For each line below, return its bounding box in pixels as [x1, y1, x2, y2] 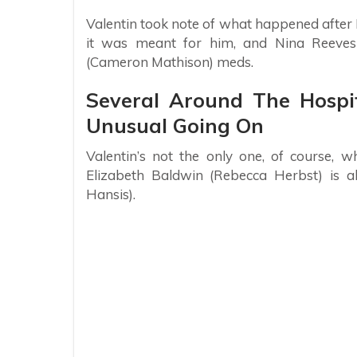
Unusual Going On [86, 113, 264, 139]
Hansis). [86, 186, 135, 203]
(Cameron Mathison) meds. [86, 53, 253, 71]
